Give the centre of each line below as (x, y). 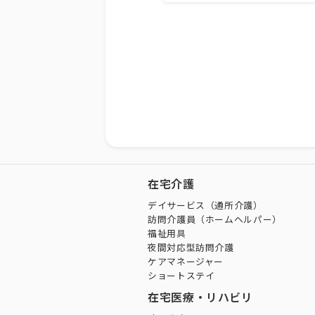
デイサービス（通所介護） (205, 206)
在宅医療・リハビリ (200, 298)
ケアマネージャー (186, 262)
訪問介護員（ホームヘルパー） (215, 220)
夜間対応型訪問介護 (191, 248)
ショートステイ (181, 276)
